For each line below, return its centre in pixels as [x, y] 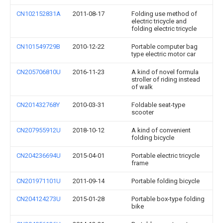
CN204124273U [39, 199]
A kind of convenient [161, 130]
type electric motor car [164, 54]
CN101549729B [38, 47]
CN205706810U [39, 72]
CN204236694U [39, 156]
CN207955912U [39, 130]
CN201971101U [39, 181]
